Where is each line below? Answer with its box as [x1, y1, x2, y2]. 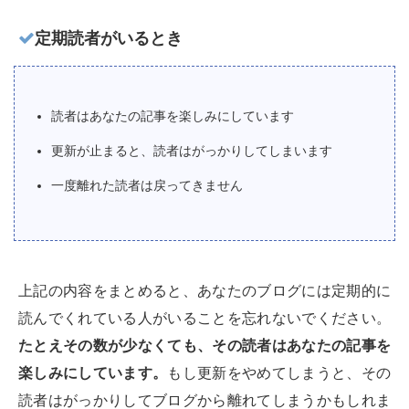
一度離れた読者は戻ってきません [51, 178, 243, 194]
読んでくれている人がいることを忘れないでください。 [18, 310, 391, 327]
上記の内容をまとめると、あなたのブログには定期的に [18, 283, 391, 299]
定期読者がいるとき [35, 29, 183, 48]
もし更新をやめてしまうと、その [167, 365, 392, 382]
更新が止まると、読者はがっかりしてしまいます [51, 143, 332, 159]
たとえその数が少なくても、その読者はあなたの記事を [18, 338, 391, 354]
